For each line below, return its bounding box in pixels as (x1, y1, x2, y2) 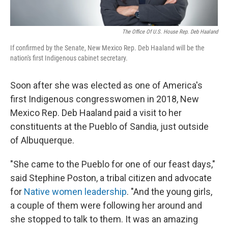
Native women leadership (24, 186, 127, 197)
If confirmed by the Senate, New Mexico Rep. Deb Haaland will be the (10, 44, 205, 52)
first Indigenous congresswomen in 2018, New (10, 94, 199, 104)
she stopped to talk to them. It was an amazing (10, 214, 198, 224)
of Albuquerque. (10, 135, 76, 146)
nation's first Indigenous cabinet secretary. (10, 54, 128, 62)
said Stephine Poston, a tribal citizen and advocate (10, 173, 212, 183)
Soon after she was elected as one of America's (10, 80, 203, 91)
